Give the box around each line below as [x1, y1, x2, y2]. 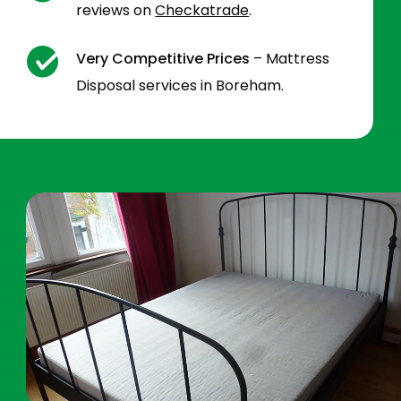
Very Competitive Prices [76, 48, 251, 70]
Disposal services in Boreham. [76, 75, 285, 97]
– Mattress [250, 48, 330, 70]
